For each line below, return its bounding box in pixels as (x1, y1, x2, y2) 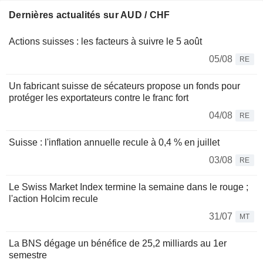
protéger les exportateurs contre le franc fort (9, 93, 188, 103)
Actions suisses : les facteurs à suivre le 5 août (9, 36, 202, 47)
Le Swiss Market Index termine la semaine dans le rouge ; (9, 182, 248, 193)
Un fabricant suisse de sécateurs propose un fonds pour (9, 81, 240, 92)
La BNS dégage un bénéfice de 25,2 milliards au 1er (9, 238, 227, 249)
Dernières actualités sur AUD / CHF (9, 10, 170, 21)
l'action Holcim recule (9, 194, 98, 204)
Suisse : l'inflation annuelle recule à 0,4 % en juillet (9, 137, 220, 148)
